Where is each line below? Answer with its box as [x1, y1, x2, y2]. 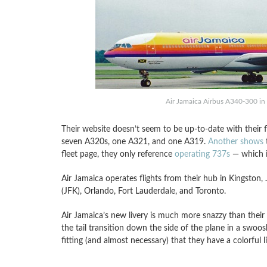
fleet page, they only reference [61, 150, 175, 159]
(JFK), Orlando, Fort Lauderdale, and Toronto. [61, 187, 226, 195]
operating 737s [174, 150, 230, 159]
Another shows [207, 137, 263, 146]
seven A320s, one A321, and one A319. [61, 137, 208, 146]
